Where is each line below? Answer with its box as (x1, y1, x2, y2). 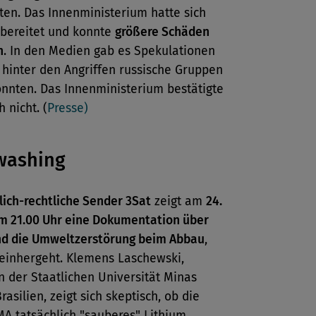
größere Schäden (115, 25, 209, 39)
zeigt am (151, 194, 206, 209)
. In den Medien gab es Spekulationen (4, 44, 215, 59)
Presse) (47, 101, 88, 116)
